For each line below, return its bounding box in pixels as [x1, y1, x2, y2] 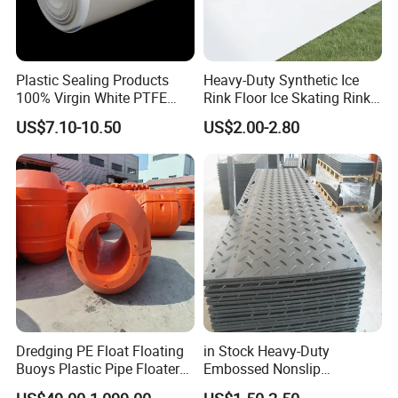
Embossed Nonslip [203, 359, 321, 379]
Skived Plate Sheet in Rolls [16, 106, 183, 126]
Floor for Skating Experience [203, 106, 379, 126]
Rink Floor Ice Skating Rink [203, 88, 370, 108]
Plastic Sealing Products [16, 70, 170, 91]
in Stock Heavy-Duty [203, 341, 330, 362]
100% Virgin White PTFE [16, 88, 168, 108]
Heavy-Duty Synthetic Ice [203, 70, 359, 91]
